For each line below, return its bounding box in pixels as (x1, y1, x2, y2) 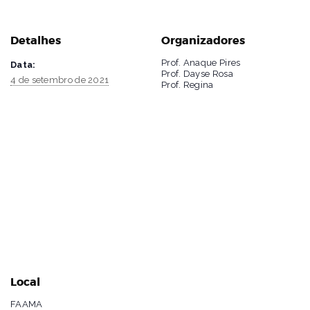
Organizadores (161, 34, 246, 48)
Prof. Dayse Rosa (161, 69, 233, 80)
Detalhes (10, 34, 61, 48)
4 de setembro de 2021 (10, 75, 109, 86)
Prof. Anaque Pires (161, 57, 241, 69)
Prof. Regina (161, 80, 214, 91)
